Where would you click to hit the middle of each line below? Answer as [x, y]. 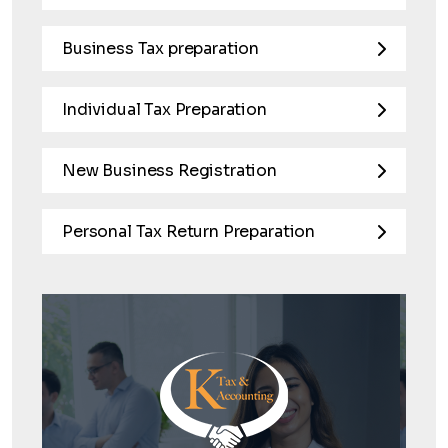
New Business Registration [169, 170]
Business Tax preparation [161, 48]
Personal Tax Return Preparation [189, 231]
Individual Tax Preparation [164, 109]
